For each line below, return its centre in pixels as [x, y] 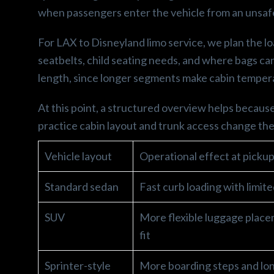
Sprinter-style [78, 265]
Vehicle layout [78, 156]
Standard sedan [82, 186]
